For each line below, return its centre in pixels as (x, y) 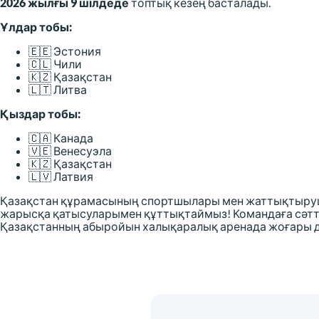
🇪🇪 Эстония (65, 51)
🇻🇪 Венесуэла (70, 151)
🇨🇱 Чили (55, 64)
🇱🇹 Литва (58, 90)
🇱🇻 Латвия (61, 177)
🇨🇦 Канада (61, 138)
